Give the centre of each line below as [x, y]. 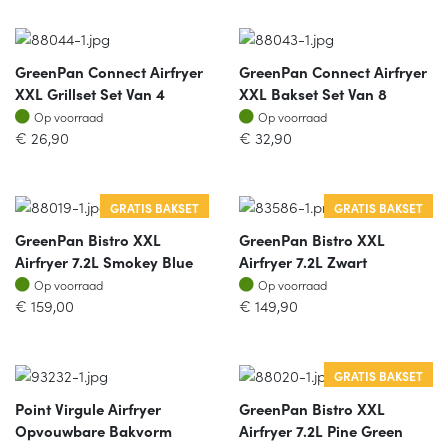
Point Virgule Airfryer [88, 408]
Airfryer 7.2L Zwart [303, 261]
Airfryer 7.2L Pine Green [321, 430]
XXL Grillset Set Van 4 [90, 93]
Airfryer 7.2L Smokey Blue [104, 261]
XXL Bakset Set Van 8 [313, 93]
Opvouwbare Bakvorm [93, 430]
